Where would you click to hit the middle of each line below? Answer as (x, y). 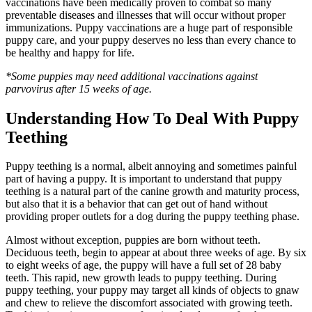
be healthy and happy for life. (70, 52)
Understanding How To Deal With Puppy (152, 118)
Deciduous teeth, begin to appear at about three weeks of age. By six (156, 253)
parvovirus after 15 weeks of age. (79, 88)
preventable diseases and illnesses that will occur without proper (146, 15)
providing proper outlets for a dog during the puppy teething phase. (153, 217)
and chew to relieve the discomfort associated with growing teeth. (149, 303)
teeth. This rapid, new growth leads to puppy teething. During (141, 278)
